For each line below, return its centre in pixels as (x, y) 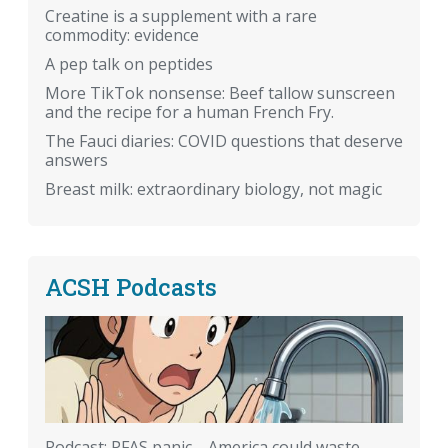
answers (76, 160)
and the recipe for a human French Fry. (189, 112)
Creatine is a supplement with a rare (181, 16)
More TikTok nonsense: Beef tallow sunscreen (220, 93)
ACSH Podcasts (131, 287)
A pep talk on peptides (129, 64)
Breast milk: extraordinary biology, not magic (213, 189)
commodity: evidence (122, 35)
